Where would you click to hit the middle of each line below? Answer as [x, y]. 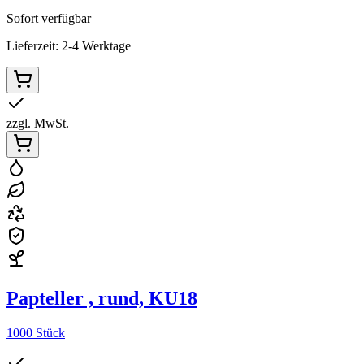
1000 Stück [36, 333]
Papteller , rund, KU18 [102, 299]
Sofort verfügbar [49, 19]
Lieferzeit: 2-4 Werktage [69, 46]
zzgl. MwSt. [38, 123]
